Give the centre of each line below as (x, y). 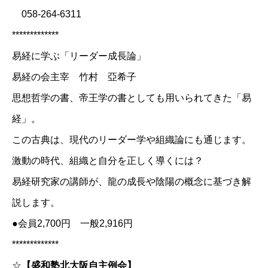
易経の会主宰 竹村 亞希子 (74, 77)
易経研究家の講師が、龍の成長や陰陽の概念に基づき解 (132, 181)
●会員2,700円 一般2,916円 (72, 223)
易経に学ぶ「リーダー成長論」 (79, 56)
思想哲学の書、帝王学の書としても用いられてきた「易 (132, 98)
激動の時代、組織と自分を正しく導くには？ (108, 160)
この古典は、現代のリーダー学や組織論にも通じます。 (132, 139)
